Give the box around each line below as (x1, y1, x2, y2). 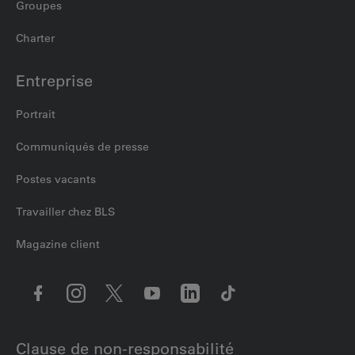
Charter (16, 31, 55, 46)
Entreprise (16, 71, 93, 91)
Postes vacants (16, 172, 96, 187)
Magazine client (16, 237, 100, 252)
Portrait (16, 107, 55, 122)
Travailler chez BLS (16, 204, 115, 219)
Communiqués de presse (16, 139, 149, 155)
